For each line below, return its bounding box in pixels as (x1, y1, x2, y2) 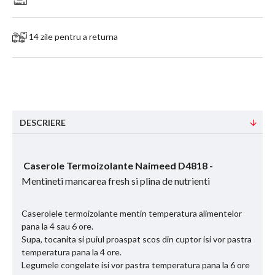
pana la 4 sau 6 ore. (21, 221, 93, 232)
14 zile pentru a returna (27, 31, 118, 42)
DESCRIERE (20, 117, 66, 128)
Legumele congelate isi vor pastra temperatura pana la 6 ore (21, 260, 250, 271)
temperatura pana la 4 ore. (21, 247, 122, 258)
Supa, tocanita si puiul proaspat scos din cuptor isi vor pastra (21, 234, 252, 245)
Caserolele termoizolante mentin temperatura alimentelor (21, 208, 242, 219)
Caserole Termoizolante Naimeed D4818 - (23, 160, 213, 172)
